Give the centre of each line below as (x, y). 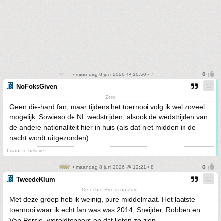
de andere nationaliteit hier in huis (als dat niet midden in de (103, 128)
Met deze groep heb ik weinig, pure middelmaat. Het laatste (102, 200)
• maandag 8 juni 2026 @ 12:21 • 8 (112, 167)
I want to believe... (28, 151)
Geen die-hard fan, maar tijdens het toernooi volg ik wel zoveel (107, 107)
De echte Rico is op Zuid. (110, 190)
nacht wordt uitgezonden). (50, 138)
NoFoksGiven (37, 87)
